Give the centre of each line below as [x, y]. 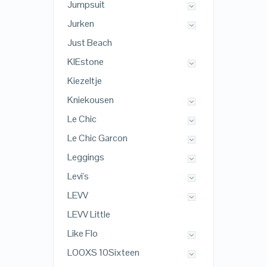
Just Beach [89, 43]
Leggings [86, 157]
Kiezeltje [84, 81]
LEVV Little [89, 215]
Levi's [78, 176]
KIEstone [85, 62]
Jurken [80, 24]
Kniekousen [90, 100]
